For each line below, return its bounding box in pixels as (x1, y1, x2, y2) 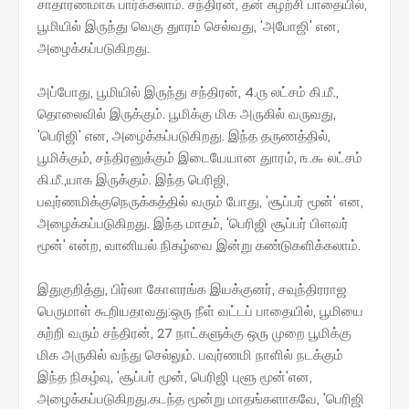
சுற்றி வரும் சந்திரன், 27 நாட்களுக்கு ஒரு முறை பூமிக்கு (37, 322, 351, 342)
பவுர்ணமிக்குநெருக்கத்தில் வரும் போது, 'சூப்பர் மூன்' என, (37, 191, 363, 211)
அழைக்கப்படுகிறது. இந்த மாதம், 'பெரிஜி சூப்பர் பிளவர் (37, 213, 349, 233)
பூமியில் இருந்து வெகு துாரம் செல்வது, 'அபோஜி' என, (37, 16, 340, 36)
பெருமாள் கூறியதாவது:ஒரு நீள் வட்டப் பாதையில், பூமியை (37, 300, 363, 320)
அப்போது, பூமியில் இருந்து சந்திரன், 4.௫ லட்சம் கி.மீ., (37, 81, 339, 101)
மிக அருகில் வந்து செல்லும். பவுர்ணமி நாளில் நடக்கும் (37, 344, 343, 364)
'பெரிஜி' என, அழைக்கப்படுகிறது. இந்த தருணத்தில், (37, 125, 330, 145)
